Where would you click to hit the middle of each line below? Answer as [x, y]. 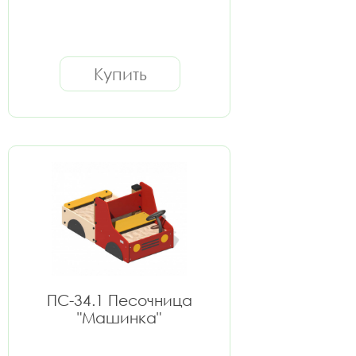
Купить [120, 74]
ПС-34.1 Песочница [119, 300]
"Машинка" [119, 317]
